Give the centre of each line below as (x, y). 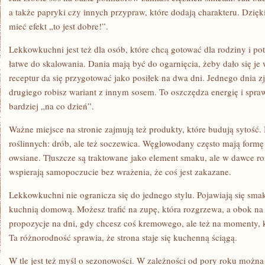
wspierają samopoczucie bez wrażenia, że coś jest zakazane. (120, 172)
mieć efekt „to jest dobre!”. (59, 26)
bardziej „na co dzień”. (51, 106)
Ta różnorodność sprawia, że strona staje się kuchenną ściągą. (123, 237)
